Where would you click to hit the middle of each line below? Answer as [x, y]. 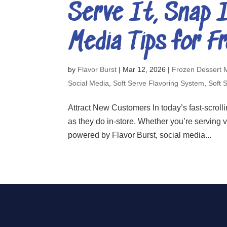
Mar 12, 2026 [144, 70]
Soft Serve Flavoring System [159, 83]
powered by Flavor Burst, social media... [140, 135]
